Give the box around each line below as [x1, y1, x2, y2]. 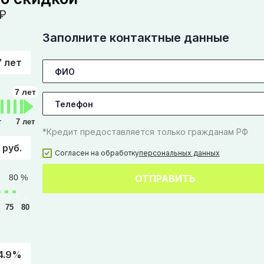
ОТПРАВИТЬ [134, 173, 196, 184]
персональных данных [138, 148, 220, 157]
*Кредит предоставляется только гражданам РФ [42, 127, 248, 137]
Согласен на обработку [54, 148, 139, 157]
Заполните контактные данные [42, 31, 229, 45]
